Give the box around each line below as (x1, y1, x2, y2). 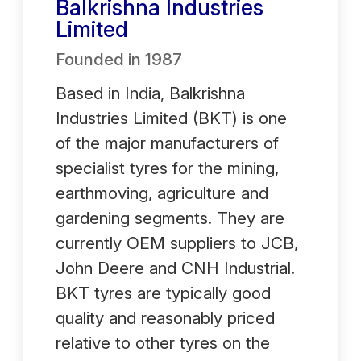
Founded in (56, 48, 145, 69)
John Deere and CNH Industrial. (56, 257, 295, 278)
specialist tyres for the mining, (56, 157, 279, 178)
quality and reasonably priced (56, 307, 275, 328)
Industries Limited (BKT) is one (56, 107, 287, 128)
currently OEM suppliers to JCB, (56, 232, 298, 253)
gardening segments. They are (56, 207, 284, 228)
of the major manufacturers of (56, 132, 279, 153)
